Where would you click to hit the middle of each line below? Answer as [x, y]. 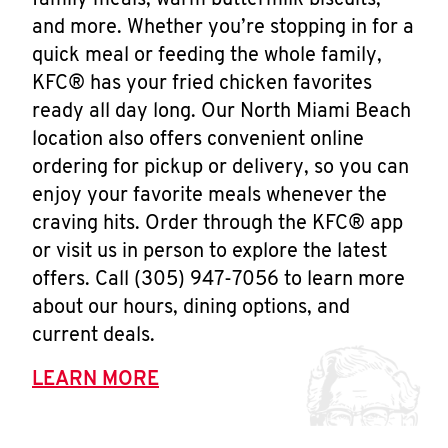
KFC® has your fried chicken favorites [202, 84]
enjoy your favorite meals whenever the [209, 196]
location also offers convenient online [198, 140]
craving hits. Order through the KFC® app [217, 224]
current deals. [93, 336]
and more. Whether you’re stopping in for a [223, 28]
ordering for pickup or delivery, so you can [220, 168]
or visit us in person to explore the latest [209, 252]
